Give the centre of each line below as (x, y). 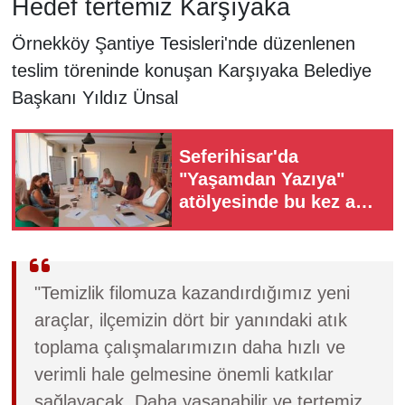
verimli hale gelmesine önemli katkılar (184, 374)
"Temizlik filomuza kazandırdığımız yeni (192, 292)
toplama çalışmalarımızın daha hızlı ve (189, 347)
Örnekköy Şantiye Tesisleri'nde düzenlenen (183, 43)
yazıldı (207, 225)
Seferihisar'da (239, 157)
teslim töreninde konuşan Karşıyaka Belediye (191, 70)
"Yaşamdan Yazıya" (262, 179)
